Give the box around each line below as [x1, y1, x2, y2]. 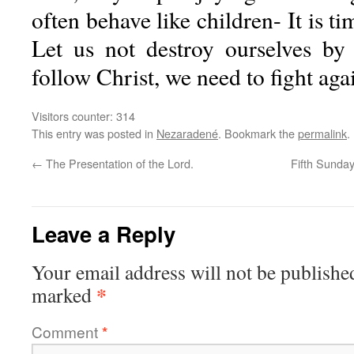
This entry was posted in [32, 125, 156, 141]
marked [32, 281, 96, 308]
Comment [32, 321, 102, 342]
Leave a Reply [32, 218, 175, 249]
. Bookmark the [218, 125, 298, 141]
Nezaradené [156, 125, 218, 141]
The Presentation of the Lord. [43, 155, 194, 171]
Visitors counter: [32, 107, 113, 124]
